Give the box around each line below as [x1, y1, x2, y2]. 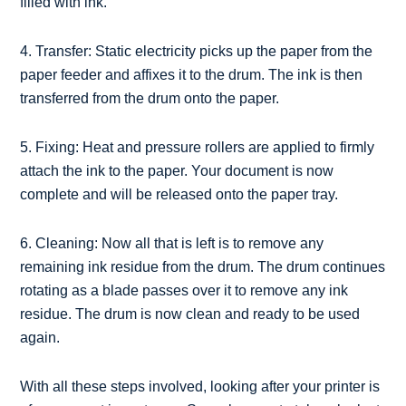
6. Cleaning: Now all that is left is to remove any [20, 236, 324, 252]
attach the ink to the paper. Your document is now [20, 163, 334, 179]
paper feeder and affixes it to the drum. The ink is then [20, 67, 363, 83]
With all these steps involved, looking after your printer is [20, 379, 381, 395]
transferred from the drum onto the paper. [20, 91, 280, 107]
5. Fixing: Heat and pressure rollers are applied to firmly [20, 140, 375, 156]
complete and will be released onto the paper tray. [20, 187, 339, 203]
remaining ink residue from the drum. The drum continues [20, 259, 386, 275]
